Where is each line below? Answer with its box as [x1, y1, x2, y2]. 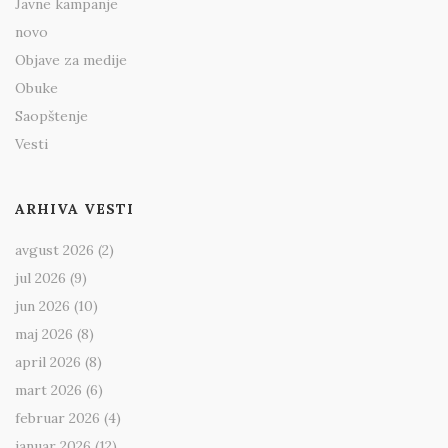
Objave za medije [15, 51, 127, 70]
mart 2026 [15, 381, 82, 400]
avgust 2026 [15, 241, 94, 260]
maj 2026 [15, 325, 73, 344]
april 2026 [15, 353, 81, 372]
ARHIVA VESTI [15, 200, 134, 219]
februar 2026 [15, 409, 100, 428]
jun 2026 [15, 297, 70, 316]
